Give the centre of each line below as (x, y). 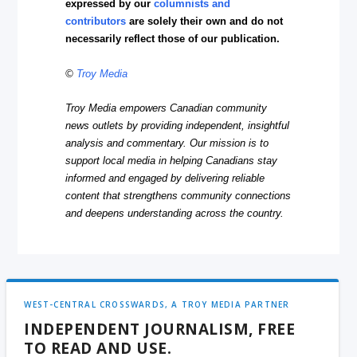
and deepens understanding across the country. (175, 213)
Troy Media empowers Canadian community (167, 108)
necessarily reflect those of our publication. (173, 39)
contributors (96, 22)
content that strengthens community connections (178, 195)
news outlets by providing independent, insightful (178, 125)
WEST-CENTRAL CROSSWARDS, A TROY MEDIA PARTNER (157, 304)
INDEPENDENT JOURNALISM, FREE (160, 329)
